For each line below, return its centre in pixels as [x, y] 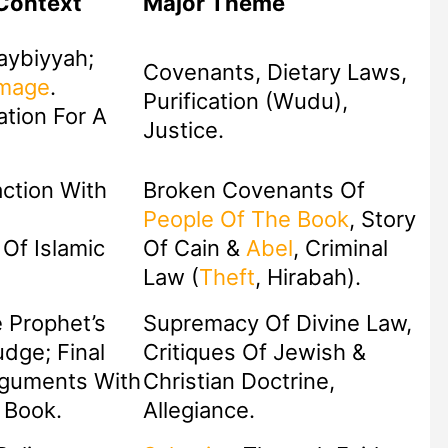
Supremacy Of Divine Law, [277, 323]
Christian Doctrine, [238, 381]
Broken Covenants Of [253, 190]
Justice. [183, 130]
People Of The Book [245, 219]
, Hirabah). [307, 277]
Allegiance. [198, 410]
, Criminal [340, 248]
